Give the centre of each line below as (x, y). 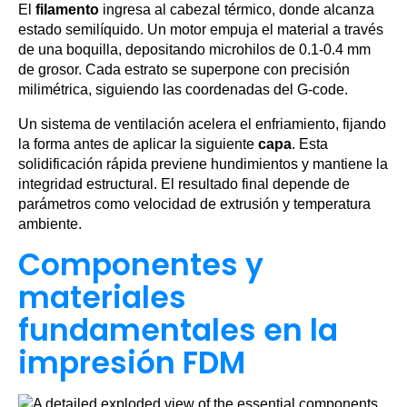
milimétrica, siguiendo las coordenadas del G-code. (183, 90)
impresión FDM (132, 363)
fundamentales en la (178, 331)
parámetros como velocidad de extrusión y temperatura (194, 204)
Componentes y (141, 265)
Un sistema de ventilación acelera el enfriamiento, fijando (202, 124)
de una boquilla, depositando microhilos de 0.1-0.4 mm (194, 50)
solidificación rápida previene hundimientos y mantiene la (203, 164)
